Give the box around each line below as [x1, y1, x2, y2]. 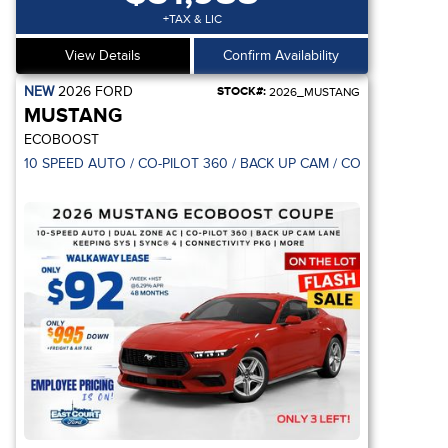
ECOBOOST [24, 131, 99, 148]
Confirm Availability [223, 47, 339, 64]
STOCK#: [217, 84, 266, 99]
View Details [65, 47, 141, 64]
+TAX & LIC [162, 12, 222, 26]
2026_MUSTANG [266, 85, 360, 99]
